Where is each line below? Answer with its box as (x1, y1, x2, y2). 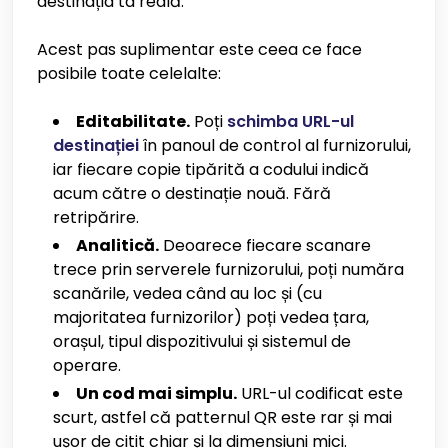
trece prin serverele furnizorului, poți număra (53, 258, 404, 281)
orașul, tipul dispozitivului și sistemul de (53, 330, 351, 353)
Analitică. (76, 234, 159, 257)
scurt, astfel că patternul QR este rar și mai (53, 406, 392, 429)
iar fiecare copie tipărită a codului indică (53, 158, 369, 181)
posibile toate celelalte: (37, 62, 221, 85)
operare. (53, 354, 121, 377)
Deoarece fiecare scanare (159, 234, 371, 257)
